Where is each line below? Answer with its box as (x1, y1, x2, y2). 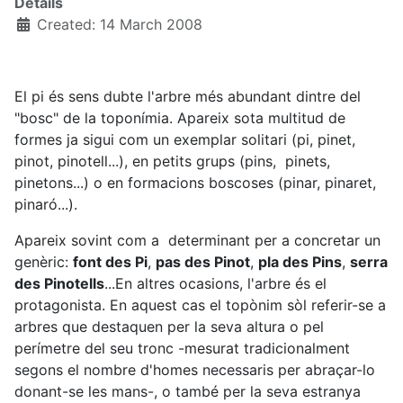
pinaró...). (14, 194, 77, 213)
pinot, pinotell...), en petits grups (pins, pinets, (14, 151, 330, 170)
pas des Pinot (156, 252, 250, 271)
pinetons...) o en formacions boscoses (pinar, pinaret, (14, 173, 376, 192)
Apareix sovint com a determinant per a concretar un (14, 230, 381, 249)
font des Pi (73, 252, 148, 271)
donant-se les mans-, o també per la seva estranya (14, 381, 361, 400)
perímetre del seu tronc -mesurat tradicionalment (14, 338, 350, 357)
